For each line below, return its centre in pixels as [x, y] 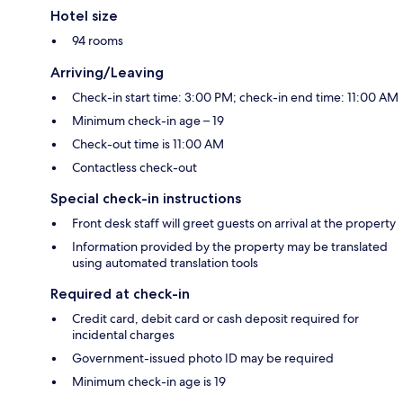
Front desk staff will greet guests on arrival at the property [234, 224]
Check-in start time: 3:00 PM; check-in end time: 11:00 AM [235, 98]
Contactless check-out [134, 168]
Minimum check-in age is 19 [149, 382]
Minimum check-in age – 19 [148, 121]
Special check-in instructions [146, 199]
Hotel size [84, 16]
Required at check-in [120, 294]
